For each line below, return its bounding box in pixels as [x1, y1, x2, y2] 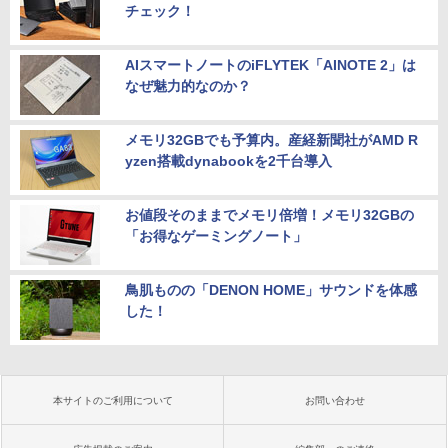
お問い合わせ [305, 394, 365, 406]
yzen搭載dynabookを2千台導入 [125, 152, 332, 169]
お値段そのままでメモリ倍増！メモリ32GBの [125, 206, 414, 223]
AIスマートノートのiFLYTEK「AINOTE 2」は [125, 56, 416, 73]
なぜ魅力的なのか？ [125, 77, 251, 94]
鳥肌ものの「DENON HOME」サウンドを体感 [125, 281, 417, 298]
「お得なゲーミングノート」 [125, 227, 307, 244]
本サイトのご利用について [53, 394, 173, 406]
